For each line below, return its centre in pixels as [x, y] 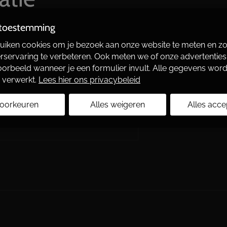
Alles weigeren [118, 104]
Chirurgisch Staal [85, 44]
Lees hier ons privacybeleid [89, 80]
